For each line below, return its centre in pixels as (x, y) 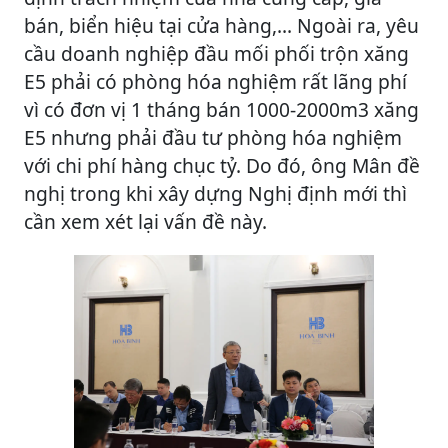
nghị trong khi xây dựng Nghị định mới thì (215, 193)
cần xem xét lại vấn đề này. (145, 221)
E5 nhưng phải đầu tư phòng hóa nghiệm (213, 137)
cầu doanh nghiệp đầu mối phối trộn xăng (216, 53)
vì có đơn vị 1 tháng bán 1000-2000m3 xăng (221, 109)
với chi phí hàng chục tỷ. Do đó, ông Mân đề (222, 165)
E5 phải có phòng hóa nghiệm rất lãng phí (215, 81)
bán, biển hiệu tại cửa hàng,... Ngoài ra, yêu (221, 25)
